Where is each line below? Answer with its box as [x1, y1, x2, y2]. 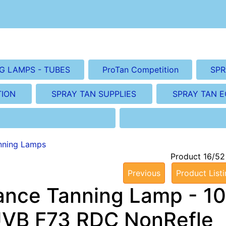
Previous [128, 167, 160, 178]
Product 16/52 [171, 151, 225, 161]
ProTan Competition [102, 64, 179, 75]
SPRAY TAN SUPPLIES [51, 88, 137, 99]
